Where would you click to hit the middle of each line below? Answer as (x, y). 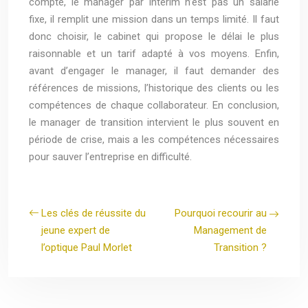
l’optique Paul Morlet (87, 247)
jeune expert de (76, 230)
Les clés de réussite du (93, 213)
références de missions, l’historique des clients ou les (154, 88)
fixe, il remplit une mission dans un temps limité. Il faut (154, 19)
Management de (230, 230)
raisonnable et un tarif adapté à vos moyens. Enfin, (154, 54)
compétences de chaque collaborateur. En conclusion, (154, 105)
